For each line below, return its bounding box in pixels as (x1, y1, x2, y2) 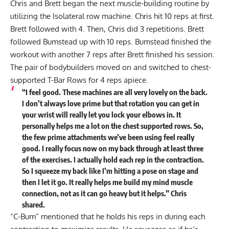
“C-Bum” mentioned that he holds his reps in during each (10, 212, 205, 222)
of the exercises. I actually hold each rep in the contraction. (21, 155, 204, 165)
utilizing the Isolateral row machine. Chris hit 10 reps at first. (10, 11, 214, 21)
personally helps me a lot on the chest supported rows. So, (21, 121, 203, 131)
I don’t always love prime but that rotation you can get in (21, 99, 199, 108)
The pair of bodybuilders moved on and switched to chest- (10, 62, 211, 73)
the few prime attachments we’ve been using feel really (21, 132, 194, 142)
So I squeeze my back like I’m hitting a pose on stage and (21, 166, 198, 176)
